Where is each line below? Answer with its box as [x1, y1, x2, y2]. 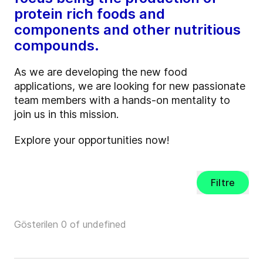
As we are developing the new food [14, 66, 187, 79]
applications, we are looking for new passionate [14, 80, 245, 93]
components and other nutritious [14, 21, 241, 39]
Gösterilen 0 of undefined [14, 218, 126, 231]
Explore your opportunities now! [14, 134, 170, 147]
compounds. [14, 37, 99, 55]
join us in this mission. [14, 108, 119, 121]
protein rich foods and [14, 5, 165, 23]
